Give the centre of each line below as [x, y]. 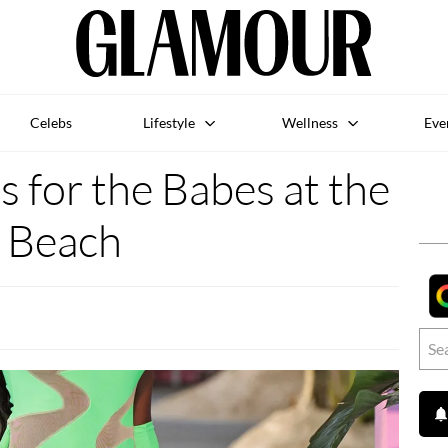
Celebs [50, 122]
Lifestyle [169, 122]
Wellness [309, 122]
